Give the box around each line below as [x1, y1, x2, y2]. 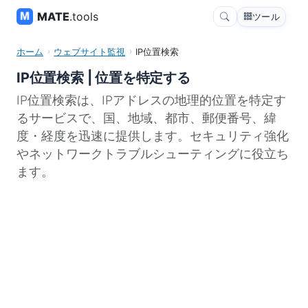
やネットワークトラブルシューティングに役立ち [16, 146, 289, 161]
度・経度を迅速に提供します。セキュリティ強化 [16, 129, 289, 143]
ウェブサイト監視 [54, 47, 126, 57]
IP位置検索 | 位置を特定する [16, 69, 190, 86]
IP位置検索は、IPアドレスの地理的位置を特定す [16, 93, 286, 107]
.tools [69, 10, 98, 23]
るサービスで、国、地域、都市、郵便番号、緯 [16, 111, 276, 125]
